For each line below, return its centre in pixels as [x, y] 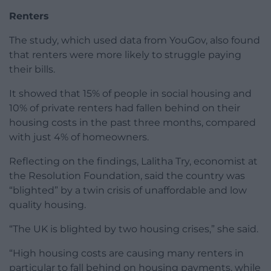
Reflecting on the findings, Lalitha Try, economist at [133, 162]
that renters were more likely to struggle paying [125, 55]
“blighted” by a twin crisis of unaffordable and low [128, 191]
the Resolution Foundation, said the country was [127, 176]
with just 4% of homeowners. [79, 137]
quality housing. [47, 205]
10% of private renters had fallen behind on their [125, 108]
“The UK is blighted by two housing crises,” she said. [134, 229]
